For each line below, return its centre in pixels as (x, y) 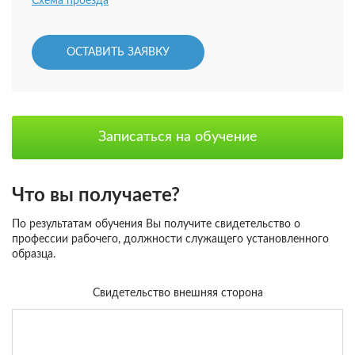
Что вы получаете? (96, 196)
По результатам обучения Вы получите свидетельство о (156, 224)
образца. (34, 254)
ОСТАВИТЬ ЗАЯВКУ (118, 52)
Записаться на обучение (177, 137)
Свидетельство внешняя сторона (177, 293)
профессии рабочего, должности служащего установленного (170, 239)
